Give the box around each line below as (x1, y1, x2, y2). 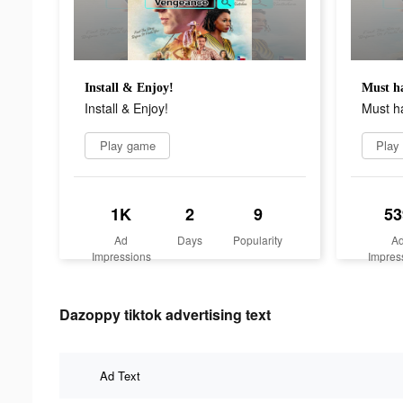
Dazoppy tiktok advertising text (59, 303, 271, 325)
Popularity (233, 231, 283, 247)
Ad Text (100, 366, 140, 384)
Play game (99, 136, 156, 154)
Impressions (91, 247, 151, 264)
